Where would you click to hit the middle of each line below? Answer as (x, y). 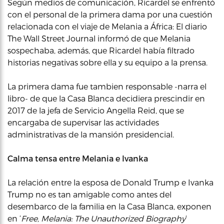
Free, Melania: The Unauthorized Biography (103, 218)
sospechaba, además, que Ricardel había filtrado (101, 50)
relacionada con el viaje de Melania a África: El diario (107, 26)
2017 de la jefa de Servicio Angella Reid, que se (96, 110)
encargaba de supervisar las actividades (83, 122)
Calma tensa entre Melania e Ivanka (78, 158)
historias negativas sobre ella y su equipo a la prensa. (107, 62)
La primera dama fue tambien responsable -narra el (107, 86)
